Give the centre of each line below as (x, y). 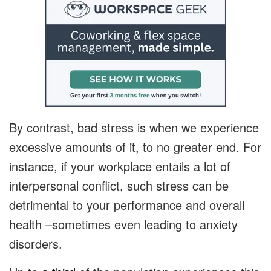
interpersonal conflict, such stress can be (119, 186)
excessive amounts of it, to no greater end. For (135, 147)
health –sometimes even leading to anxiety (123, 224)
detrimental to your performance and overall (127, 205)
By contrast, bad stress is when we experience (134, 128)
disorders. (38, 244)
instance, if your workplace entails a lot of (120, 166)
